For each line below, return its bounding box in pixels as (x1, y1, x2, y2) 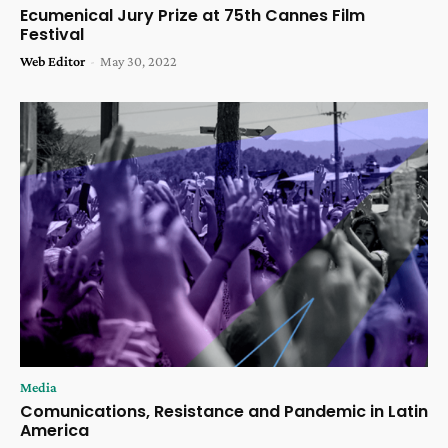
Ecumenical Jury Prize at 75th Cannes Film (20, 3, 365, 27)
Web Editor (20, 52, 85, 69)
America (20, 419, 89, 443)
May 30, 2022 (100, 52, 177, 69)
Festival (20, 22, 84, 46)
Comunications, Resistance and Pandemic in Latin (20, 400, 428, 424)
